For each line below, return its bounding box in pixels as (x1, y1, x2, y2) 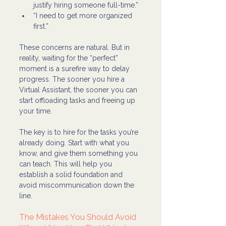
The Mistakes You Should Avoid (19, 212, 138, 222)
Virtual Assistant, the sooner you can (19, 85, 139, 94)
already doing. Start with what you (19, 138, 131, 147)
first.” (33, 22, 48, 30)
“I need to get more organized (33, 11, 134, 20)
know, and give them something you (19, 149, 140, 157)
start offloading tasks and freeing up (19, 96, 137, 104)
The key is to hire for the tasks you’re (19, 128, 140, 136)
